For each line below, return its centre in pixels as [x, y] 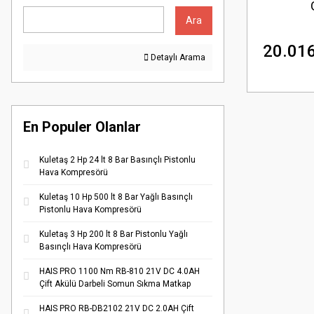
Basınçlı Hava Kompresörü [90, 247]
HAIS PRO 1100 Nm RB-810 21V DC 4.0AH [120, 271]
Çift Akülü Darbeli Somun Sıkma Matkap [115, 284]
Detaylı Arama [177, 57]
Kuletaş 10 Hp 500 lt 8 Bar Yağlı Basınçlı [116, 197]
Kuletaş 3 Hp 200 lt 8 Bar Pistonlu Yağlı [114, 234]
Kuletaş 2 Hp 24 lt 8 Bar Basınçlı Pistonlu [117, 160]
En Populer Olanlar [82, 127]
